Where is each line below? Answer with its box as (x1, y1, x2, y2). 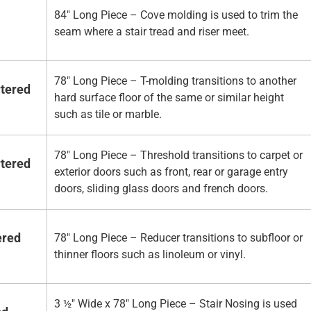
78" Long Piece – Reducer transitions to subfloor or (54, 231, 303, 245)
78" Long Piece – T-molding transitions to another (54, 74, 296, 88)
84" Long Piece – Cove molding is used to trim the (54, 8, 298, 22)
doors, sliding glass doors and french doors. (54, 182, 268, 196)
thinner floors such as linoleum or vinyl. (54, 248, 246, 262)
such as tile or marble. (54, 108, 162, 121)
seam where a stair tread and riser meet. (54, 25, 249, 39)
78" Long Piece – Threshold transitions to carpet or (54, 149, 303, 162)
